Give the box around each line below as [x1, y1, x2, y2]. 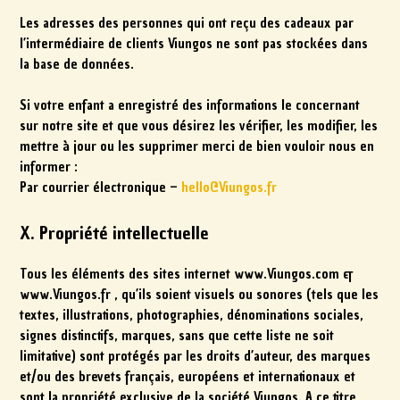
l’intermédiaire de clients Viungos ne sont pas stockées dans [20, 35, 369, 54]
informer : [20, 158, 79, 177]
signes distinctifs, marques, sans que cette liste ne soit [20, 326, 335, 345]
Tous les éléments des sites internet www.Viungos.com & [20, 264, 354, 283]
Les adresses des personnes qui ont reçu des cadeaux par [20, 14, 354, 33]
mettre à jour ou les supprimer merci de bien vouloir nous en [20, 137, 375, 156]
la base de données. [20, 55, 135, 74]
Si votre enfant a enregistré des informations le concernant [20, 96, 361, 115]
